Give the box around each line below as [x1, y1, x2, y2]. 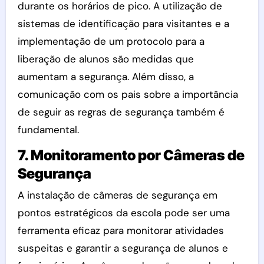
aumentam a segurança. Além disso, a [17, 70, 194, 83]
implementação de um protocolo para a [17, 34, 204, 48]
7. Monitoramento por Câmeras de [17, 146, 245, 164]
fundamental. [17, 123, 79, 136]
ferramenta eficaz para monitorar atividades [17, 224, 224, 237]
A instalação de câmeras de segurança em [17, 189, 217, 202]
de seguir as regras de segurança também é [17, 105, 225, 118]
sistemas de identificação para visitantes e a [17, 16, 229, 30]
